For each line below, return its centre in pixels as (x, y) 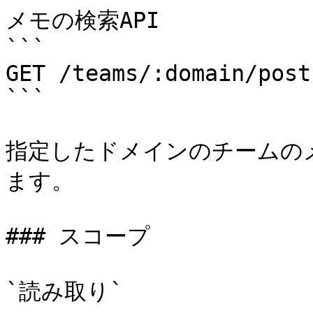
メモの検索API (82, 20)
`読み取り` (64, 291)
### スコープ (78, 236)
